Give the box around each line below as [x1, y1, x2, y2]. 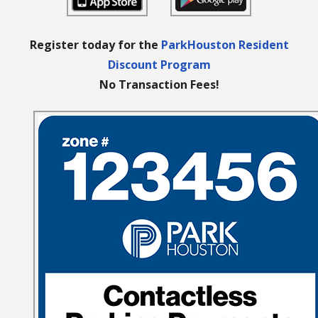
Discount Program [107, 57, 211, 73]
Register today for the [29, 37, 161, 53]
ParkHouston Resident [160, 37, 289, 53]
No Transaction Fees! [99, 77, 219, 93]
